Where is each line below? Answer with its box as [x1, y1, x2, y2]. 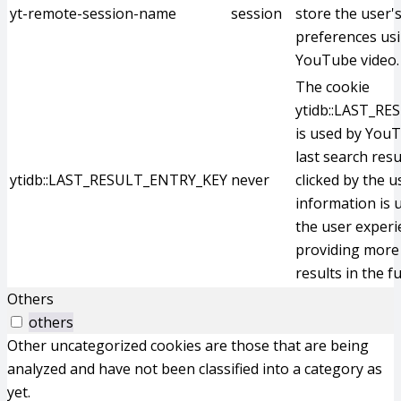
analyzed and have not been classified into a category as [7, 359, 382, 379]
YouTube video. [295, 50, 399, 70]
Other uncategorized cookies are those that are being [7, 336, 369, 355]
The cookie [295, 77, 370, 97]
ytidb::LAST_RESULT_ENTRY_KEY [10, 170, 227, 190]
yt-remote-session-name [10, 4, 176, 23]
